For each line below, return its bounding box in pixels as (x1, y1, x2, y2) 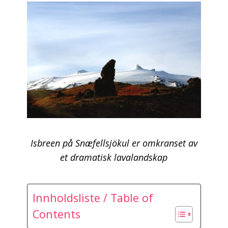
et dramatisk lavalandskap (60, 151, 168, 164)
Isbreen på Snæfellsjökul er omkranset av (30, 137, 197, 150)
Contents (32, 206, 80, 221)
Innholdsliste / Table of (32, 190, 153, 205)
